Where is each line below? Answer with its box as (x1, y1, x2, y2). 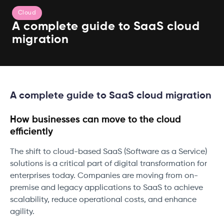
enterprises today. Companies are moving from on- (10, 172, 198, 180)
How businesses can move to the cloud (10, 115, 181, 125)
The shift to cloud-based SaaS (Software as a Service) (10, 148, 207, 156)
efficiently (10, 127, 53, 137)
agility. (10, 208, 36, 216)
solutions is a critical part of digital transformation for (10, 160, 207, 168)
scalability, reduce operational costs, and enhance (10, 196, 196, 204)
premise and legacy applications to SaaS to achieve (10, 184, 203, 192)
